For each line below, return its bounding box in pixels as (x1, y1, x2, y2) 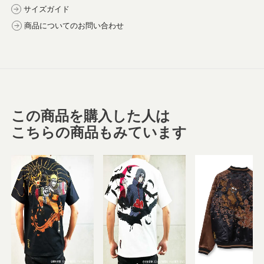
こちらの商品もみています (11, 124, 187, 141)
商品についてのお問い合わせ (24, 21, 124, 31)
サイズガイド (24, 5, 70, 14)
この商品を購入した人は (11, 108, 171, 124)
